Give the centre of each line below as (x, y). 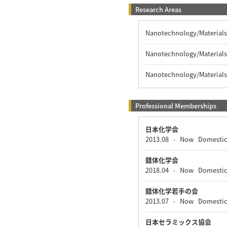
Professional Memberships (176, 106)
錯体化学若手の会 (172, 191)
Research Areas (158, 10)
